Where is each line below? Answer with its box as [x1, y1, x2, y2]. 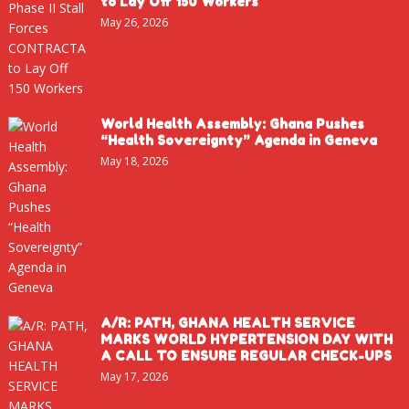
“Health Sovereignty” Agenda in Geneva [100, 131, 377, 148]
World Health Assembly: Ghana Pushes [100, 115, 364, 131]
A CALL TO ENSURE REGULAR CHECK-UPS [100, 347, 392, 363]
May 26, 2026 [100, 14, 168, 30]
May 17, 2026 [100, 368, 168, 384]
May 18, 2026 [100, 152, 168, 169]
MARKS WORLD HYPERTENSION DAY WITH [100, 330, 393, 347]
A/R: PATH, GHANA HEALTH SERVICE [100, 314, 355, 330]
